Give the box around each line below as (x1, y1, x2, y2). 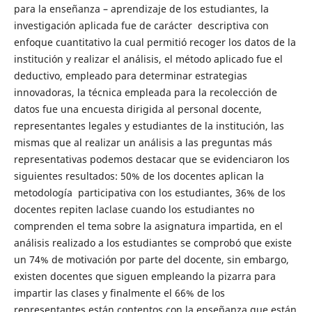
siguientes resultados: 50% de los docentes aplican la (13, 169, 264, 182)
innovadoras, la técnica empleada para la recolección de (13, 85, 277, 99)
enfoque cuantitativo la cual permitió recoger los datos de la (13, 35, 296, 49)
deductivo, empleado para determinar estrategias (13, 68, 247, 82)
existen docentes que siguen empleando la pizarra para (13, 269, 276, 283)
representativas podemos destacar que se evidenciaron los (13, 152, 290, 166)
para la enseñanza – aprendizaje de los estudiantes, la (13, 1, 269, 15)
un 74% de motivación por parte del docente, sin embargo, (13, 252, 289, 266)
